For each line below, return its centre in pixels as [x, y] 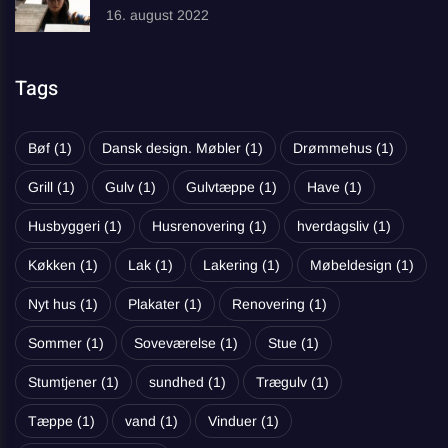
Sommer [55, 342]
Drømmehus [332, 147]
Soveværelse [175, 342]
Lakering [230, 264]
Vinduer [232, 420]
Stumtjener [62, 381]
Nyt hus [52, 303]
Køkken [52, 264]
